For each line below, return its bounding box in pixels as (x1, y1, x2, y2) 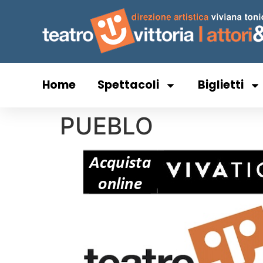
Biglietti (198, 77, 244, 93)
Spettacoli (97, 77, 159, 93)
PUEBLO (60, 112, 153, 140)
